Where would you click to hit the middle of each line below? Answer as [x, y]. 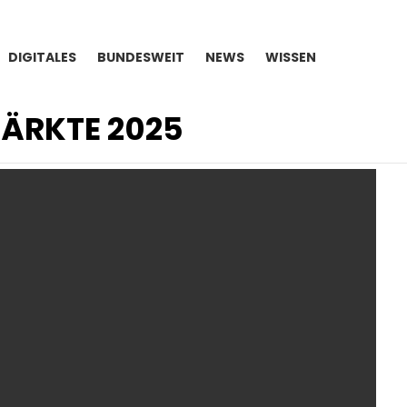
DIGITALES [42, 57]
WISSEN [291, 57]
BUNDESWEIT [141, 57]
